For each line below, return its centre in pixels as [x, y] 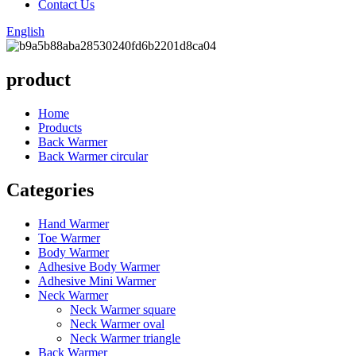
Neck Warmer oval [117, 323]
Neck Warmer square [123, 309]
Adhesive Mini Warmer [97, 281]
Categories [50, 190]
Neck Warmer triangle [125, 338]
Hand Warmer [74, 223]
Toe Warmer [69, 238]
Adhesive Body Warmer [99, 266]
